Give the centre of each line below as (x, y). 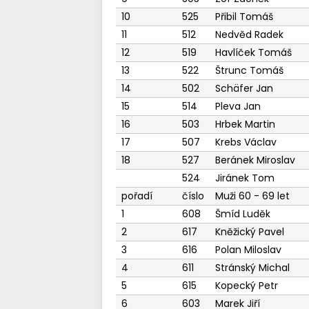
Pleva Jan (238, 106)
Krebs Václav (246, 142)
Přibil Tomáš (244, 17)
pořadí (137, 196)
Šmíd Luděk (242, 214)
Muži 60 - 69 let (252, 196)
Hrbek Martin (245, 124)
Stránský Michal (252, 268)
